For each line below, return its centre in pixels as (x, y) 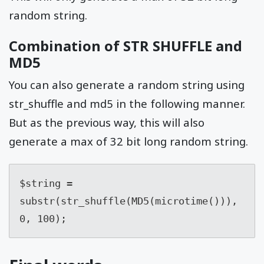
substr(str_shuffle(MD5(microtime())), (128, 201)
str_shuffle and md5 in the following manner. (127, 104)
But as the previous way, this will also (107, 123)
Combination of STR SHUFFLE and (126, 46)
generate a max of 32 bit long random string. (128, 141)
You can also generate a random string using (127, 85)
